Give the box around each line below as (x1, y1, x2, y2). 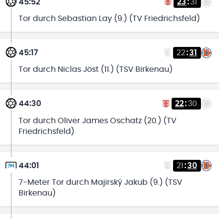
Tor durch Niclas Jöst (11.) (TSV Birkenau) (18, 66, 173, 74)
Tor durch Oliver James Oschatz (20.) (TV (18, 116, 176, 125)
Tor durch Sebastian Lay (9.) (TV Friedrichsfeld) (18, 15, 200, 22)
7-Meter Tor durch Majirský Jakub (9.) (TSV (18, 178, 182, 186)
